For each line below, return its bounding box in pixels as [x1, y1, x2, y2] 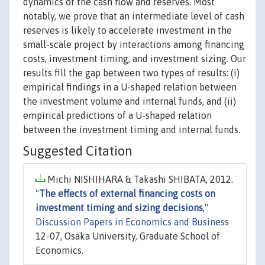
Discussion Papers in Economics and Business [35, 216, 229, 228]
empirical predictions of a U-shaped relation [23, 110, 212, 121]
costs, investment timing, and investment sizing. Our [23, 53, 246, 64]
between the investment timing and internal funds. [23, 124, 240, 135]
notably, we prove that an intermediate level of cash [23, 11, 244, 22]
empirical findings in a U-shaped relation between [23, 82, 237, 93]
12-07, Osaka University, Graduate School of [35, 231, 220, 242]
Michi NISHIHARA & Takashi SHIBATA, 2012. [45, 174, 233, 185]
